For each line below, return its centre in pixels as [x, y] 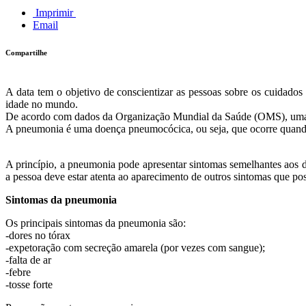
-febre [18, 272]
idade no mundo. [42, 104]
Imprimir [54, 12]
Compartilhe [26, 52]
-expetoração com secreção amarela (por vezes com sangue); [135, 247]
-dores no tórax [38, 235]
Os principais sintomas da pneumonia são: [96, 223]
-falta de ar [28, 260]
